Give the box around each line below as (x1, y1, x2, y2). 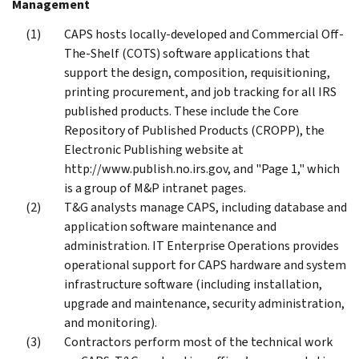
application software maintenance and (64, 217, 276, 235)
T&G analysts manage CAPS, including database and (64, 198, 347, 216)
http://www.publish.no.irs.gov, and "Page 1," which (64, 159, 340, 177)
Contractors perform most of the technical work (64, 333, 333, 350)
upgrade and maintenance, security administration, (64, 294, 345, 312)
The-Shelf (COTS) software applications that (64, 44, 310, 62)
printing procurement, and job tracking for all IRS (64, 83, 337, 100)
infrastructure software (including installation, (64, 275, 322, 292)
